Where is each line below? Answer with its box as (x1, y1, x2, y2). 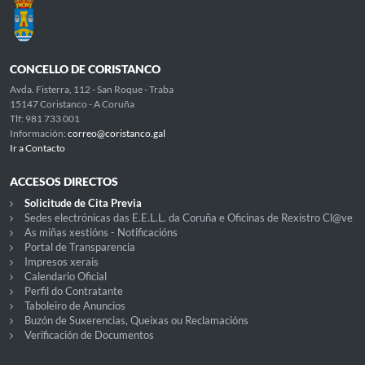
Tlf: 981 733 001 (10, 112, 80, 125)
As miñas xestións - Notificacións (24, 225, 178, 239)
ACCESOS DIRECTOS (10, 174, 118, 188)
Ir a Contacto (10, 141, 65, 154)
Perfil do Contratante (24, 284, 123, 297)
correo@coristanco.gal (68, 126, 165, 139)
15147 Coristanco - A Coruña (10, 97, 134, 110)
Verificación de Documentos (24, 328, 154, 341)
